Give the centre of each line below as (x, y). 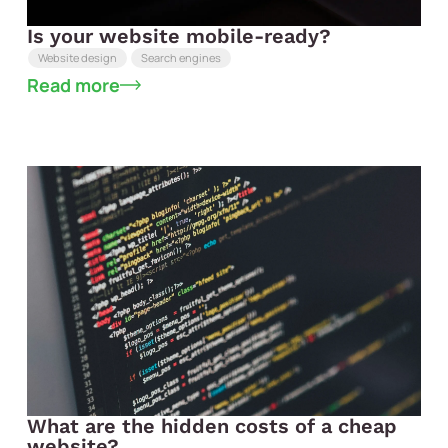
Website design (77, 58)
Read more (73, 84)
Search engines (180, 58)
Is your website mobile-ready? (178, 35)
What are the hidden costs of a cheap (211, 425)
